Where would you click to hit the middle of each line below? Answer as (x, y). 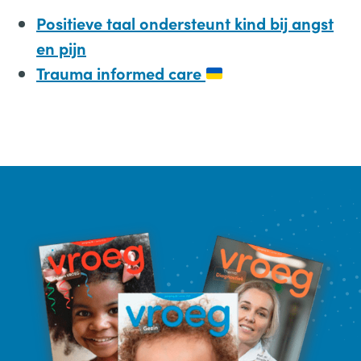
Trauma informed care (121, 73)
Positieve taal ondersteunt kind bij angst (185, 23)
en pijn (61, 48)
